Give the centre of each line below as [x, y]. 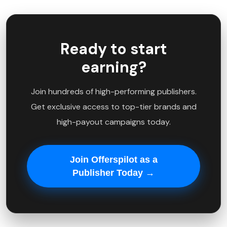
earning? [113, 67]
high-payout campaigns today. [113, 122]
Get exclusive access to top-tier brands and [113, 107]
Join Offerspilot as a [113, 160]
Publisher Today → [113, 173]
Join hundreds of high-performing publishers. [113, 92]
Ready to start [113, 49]
